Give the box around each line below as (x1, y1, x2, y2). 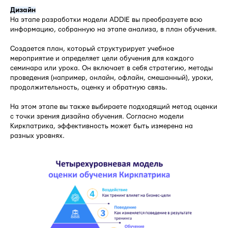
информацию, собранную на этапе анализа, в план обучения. (10, 26, 217, 34)
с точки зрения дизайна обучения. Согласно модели (10, 113, 184, 121)
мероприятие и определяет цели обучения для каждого (10, 55, 194, 63)
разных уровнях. (10, 132, 65, 140)
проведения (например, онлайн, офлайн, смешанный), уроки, (10, 74, 213, 82)
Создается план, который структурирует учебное (10, 45, 174, 53)
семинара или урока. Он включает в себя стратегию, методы (10, 65, 213, 72)
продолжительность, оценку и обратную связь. (10, 84, 167, 92)
